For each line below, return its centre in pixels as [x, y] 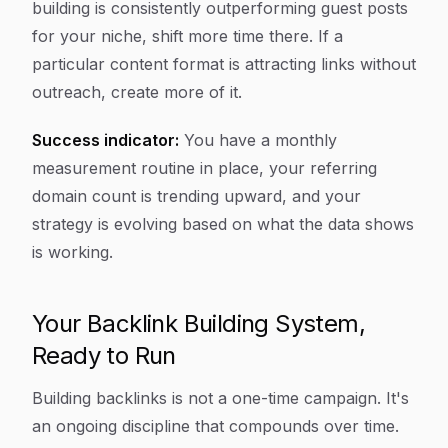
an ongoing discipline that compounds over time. [215, 426]
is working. [72, 252]
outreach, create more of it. [137, 92]
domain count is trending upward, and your [196, 196]
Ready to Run [104, 355]
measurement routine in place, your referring [204, 168]
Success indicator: [105, 140]
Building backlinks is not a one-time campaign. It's [220, 398]
